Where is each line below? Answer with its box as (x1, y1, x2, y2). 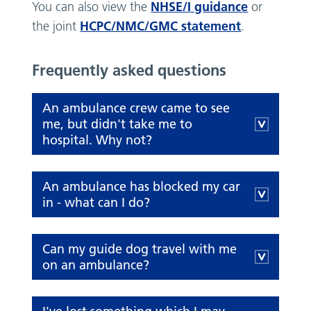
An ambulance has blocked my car (42, 178, 241, 195)
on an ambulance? (42, 257, 150, 274)
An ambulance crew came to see (42, 100, 230, 117)
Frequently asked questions (32, 60, 227, 81)
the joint (32, 19, 81, 35)
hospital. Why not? (42, 132, 153, 149)
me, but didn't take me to (42, 116, 193, 133)
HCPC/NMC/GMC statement (80, 18, 242, 35)
